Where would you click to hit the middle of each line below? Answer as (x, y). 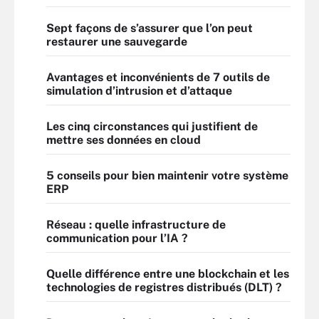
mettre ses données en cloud (124, 140)
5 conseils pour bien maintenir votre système (167, 176)
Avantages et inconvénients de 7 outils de (158, 77)
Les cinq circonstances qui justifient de (152, 126)
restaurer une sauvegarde (117, 42)
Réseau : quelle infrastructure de (136, 225)
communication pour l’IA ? (117, 238)
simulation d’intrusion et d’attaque (139, 91)
